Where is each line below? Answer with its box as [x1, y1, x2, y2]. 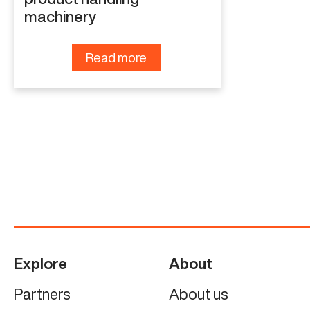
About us [168, 286, 228, 302]
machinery [24, 8, 96, 24]
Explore [14, 255, 67, 271]
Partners [14, 286, 71, 302]
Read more [85, 51, 147, 64]
